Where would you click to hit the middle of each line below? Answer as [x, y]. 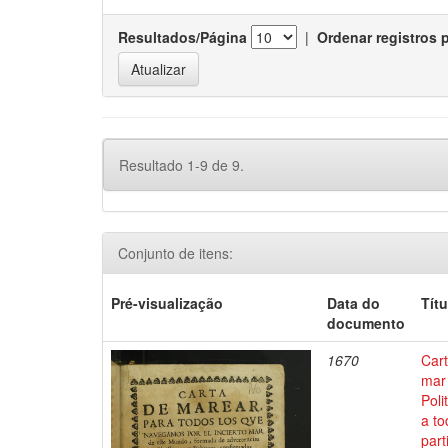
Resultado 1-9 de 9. [181, 165]
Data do [354, 303]
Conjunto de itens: [175, 253]
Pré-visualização [167, 303]
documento [366, 323]
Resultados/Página [182, 37]
